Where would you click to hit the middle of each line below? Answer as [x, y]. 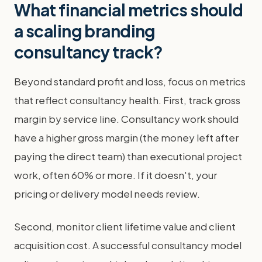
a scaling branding [85, 31]
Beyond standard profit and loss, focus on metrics [130, 81]
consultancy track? [89, 52]
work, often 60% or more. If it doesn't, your [116, 175]
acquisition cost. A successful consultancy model [128, 245]
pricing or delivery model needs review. [107, 194]
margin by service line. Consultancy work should [126, 119]
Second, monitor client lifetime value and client [125, 226]
